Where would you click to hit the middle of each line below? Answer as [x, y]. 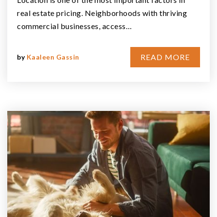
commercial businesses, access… [74, 26]
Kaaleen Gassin [53, 57]
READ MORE [165, 57]
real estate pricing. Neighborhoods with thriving [102, 13]
